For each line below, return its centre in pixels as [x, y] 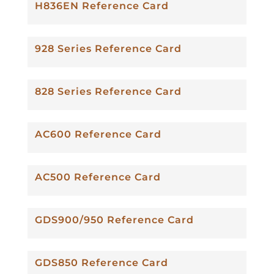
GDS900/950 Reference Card [114, 220]
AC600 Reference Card [98, 134]
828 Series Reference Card [108, 91]
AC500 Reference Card [98, 177]
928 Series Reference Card [108, 48]
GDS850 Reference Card [101, 262]
